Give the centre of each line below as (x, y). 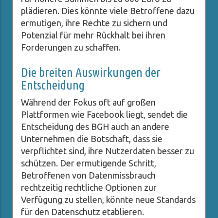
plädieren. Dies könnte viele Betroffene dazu (108, 11)
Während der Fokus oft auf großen (88, 102)
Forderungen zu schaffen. (71, 47)
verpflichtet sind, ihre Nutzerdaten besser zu (108, 151)
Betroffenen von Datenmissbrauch (88, 175)
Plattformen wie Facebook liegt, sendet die (104, 115)
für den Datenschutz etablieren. (82, 212)
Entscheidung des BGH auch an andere (95, 127)
